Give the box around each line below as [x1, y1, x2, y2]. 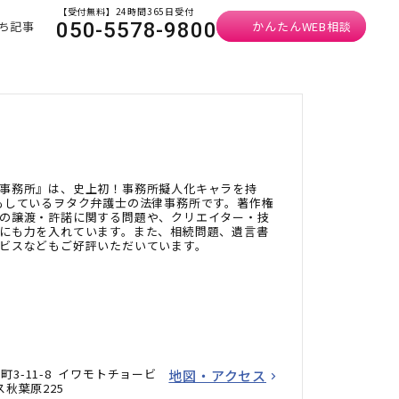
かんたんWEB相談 [252, 17, 352, 35]
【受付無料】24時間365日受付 [57, 4, 194, 18]
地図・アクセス [168, 366, 266, 385]
